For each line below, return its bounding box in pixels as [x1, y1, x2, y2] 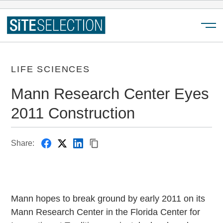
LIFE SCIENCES [11, 64, 90, 75]
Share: [11, 139, 35, 148]
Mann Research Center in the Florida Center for [11, 207, 201, 217]
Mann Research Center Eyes [11, 85, 210, 103]
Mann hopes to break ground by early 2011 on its [11, 193, 206, 204]
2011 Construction [11, 105, 135, 122]
